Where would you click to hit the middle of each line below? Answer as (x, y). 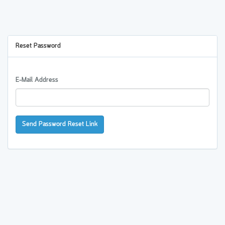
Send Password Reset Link (60, 124)
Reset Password (38, 46)
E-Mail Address (37, 80)
